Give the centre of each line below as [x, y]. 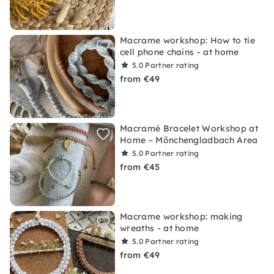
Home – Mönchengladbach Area [189, 140]
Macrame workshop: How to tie [187, 40]
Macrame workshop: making [181, 217]
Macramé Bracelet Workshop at [189, 128]
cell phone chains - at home [180, 52]
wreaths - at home [160, 228]
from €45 [140, 167]
